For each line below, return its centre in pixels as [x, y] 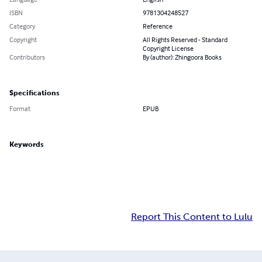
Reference [158, 26]
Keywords [27, 145]
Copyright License [168, 49]
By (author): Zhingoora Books [182, 57]
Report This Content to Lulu [192, 217]
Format [20, 109]
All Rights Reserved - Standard [185, 40]
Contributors [27, 57]
